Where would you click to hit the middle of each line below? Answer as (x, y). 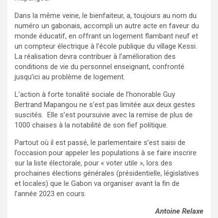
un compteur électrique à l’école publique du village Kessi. (106, 46)
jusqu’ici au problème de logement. (70, 77)
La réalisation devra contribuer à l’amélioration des (95, 57)
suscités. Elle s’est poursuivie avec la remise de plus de (104, 115)
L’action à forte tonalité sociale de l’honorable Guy (95, 95)
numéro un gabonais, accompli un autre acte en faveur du (107, 26)
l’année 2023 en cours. (50, 194)
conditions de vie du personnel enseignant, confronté (100, 67)
